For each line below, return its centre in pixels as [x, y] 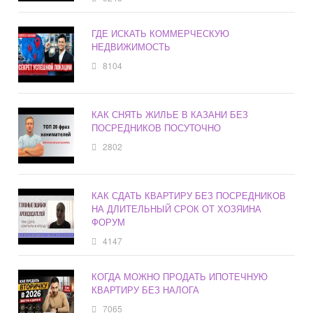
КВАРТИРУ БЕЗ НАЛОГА [146, 290]
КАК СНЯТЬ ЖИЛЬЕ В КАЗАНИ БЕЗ [170, 115]
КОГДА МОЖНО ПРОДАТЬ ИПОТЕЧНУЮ [180, 277]
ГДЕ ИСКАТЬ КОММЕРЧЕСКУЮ [161, 34]
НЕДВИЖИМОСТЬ [131, 47]
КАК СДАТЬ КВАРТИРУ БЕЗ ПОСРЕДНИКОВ [189, 196]
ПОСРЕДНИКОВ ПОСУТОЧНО [156, 128]
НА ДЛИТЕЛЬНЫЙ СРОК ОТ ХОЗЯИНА [177, 209]
